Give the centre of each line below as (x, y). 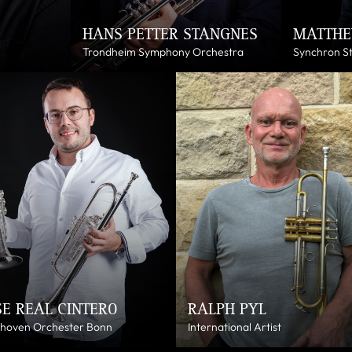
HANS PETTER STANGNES (170, 34)
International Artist (235, 326)
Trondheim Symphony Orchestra (163, 51)
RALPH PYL (227, 309)
